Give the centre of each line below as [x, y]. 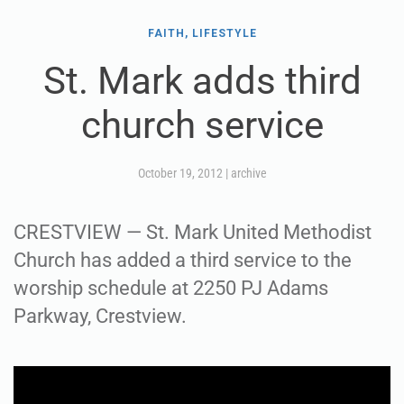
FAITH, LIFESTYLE [202, 33]
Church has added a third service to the [183, 260]
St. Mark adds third [202, 80]
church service [202, 124]
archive [248, 173]
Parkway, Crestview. [100, 316]
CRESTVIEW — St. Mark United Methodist [193, 232]
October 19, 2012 [180, 173]
